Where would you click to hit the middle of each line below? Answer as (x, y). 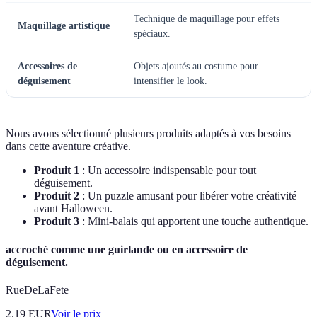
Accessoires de (47, 67)
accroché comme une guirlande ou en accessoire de (127, 249)
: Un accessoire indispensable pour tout (168, 171)
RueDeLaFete (37, 289)
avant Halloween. (73, 209)
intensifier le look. (171, 81)
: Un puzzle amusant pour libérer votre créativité (188, 196)
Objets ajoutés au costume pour (196, 67)
